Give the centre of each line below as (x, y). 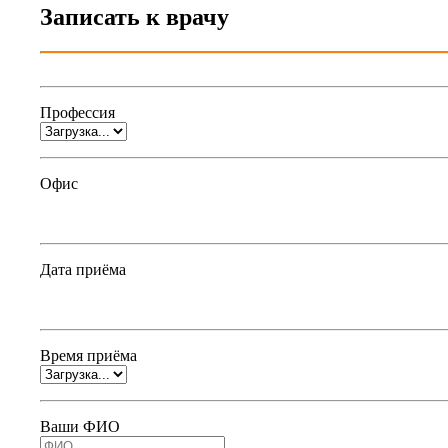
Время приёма (88, 355)
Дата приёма (83, 269)
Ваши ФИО (80, 426)
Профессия (77, 112)
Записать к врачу (134, 16)
